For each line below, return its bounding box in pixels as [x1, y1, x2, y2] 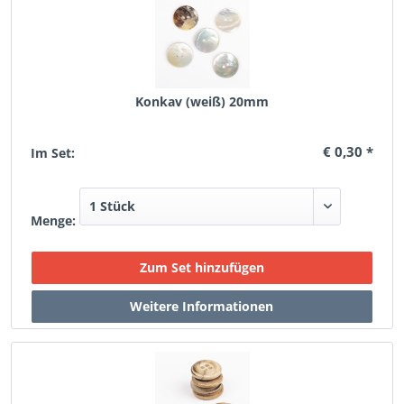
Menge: [31, 212, 77, 229]
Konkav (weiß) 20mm [134, 93, 269, 110]
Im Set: [31, 144, 76, 161]
